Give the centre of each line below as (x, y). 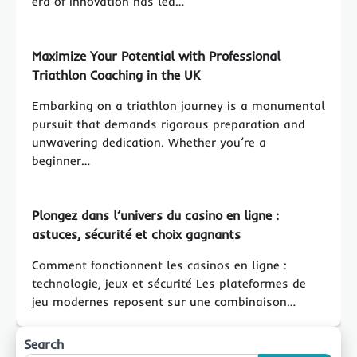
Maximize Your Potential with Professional (156, 55)
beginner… (61, 160)
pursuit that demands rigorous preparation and (169, 124)
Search (44, 344)
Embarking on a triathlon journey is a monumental (178, 105)
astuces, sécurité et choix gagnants (136, 234)
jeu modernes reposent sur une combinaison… (164, 301)
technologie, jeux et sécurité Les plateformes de (169, 283)
